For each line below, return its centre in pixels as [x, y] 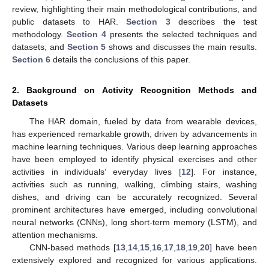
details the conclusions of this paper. [120, 59]
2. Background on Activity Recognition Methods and [134, 90]
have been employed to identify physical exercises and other [134, 159]
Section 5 [86, 47]
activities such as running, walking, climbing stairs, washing [134, 184]
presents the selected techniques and [182, 34]
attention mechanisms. [55, 234]
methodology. [39, 34]
